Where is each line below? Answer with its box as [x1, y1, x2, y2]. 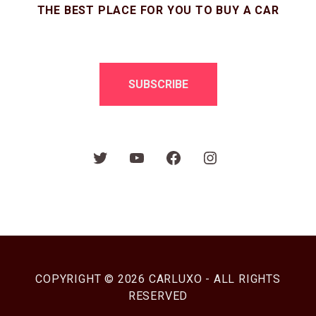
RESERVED [128, 289, 188, 303]
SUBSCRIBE [128, 78, 188, 92]
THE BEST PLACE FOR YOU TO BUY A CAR [37, 4, 279, 18]
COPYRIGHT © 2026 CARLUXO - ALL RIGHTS [35, 272, 281, 286]
